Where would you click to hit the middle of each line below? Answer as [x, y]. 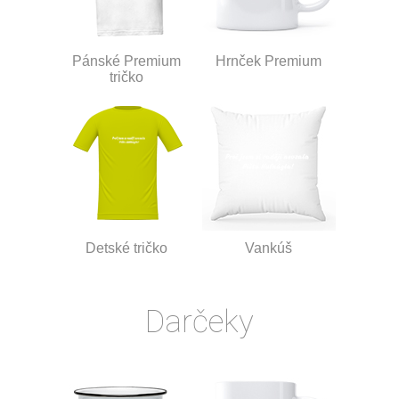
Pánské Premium [126, 61]
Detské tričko [126, 248]
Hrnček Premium [268, 61]
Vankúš [268, 248]
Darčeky [199, 322]
